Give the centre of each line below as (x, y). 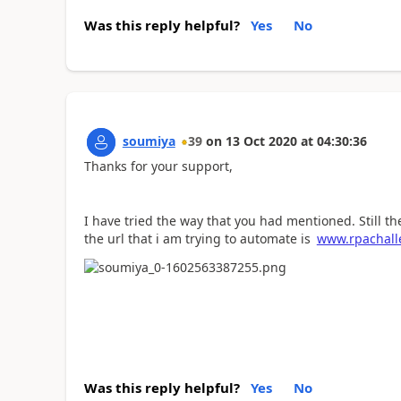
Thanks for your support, (158, 166)
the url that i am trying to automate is (199, 238)
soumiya (149, 141)
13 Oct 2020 (261, 141)
